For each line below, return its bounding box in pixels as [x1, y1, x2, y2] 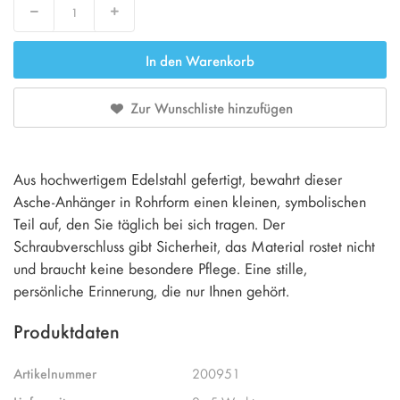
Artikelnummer [13, 363, 96, 382]
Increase [113, 11, 139, 21]
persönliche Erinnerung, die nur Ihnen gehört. [13, 279, 289, 301]
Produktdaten [13, 317, 120, 344]
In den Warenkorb [146, 50, 254, 70]
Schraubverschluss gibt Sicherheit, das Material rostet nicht [13, 235, 375, 256]
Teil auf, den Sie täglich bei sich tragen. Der [13, 212, 285, 234]
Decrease [33, 11, 62, 21]
